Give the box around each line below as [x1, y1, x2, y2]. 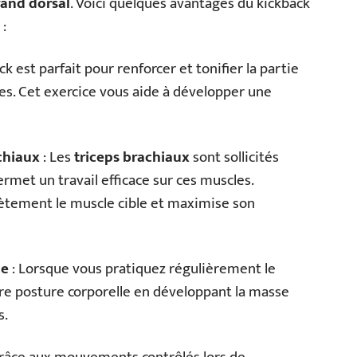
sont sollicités [190, 144, 279, 170]
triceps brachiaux [74, 144, 190, 170]
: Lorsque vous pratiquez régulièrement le [9, 256, 276, 281]
